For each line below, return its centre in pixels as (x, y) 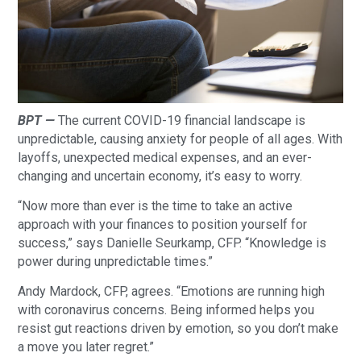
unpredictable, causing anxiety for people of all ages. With (180, 139)
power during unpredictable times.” (116, 261)
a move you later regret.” (86, 347)
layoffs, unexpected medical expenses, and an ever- (165, 157)
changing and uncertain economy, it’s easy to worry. (160, 176)
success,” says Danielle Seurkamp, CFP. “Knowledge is (172, 243)
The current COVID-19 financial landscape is (180, 120)
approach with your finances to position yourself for (163, 224)
